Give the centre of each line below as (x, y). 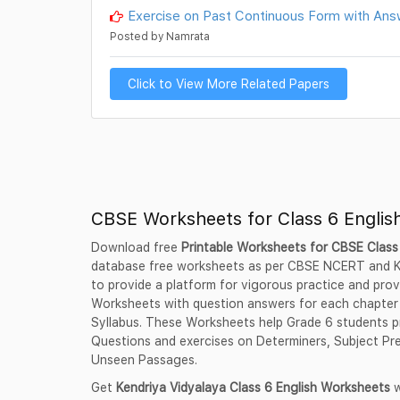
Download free (136, 246)
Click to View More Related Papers (229, 83)
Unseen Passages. (144, 359)
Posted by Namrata (160, 36)
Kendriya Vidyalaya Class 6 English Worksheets (255, 387)
